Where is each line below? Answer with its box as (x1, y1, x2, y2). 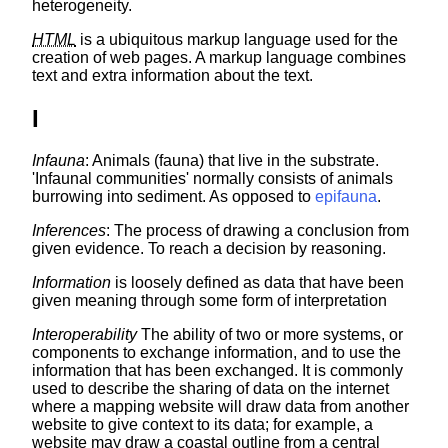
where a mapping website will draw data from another (32, 398, 409, 416)
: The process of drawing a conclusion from (106, 222, 409, 240)
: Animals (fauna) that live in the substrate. (85, 152, 379, 170)
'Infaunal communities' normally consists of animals (32, 170, 393, 188)
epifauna (315, 188, 377, 206)
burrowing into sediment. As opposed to (32, 188, 315, 206)
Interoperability (32, 326, 137, 344)
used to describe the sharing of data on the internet (32, 380, 389, 398)
